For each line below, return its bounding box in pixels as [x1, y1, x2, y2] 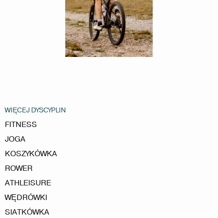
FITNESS [5, 119, 37, 130]
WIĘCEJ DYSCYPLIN [5, 105, 66, 115]
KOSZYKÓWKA [5, 148, 57, 159]
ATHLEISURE [5, 177, 51, 188]
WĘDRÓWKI [5, 192, 47, 203]
